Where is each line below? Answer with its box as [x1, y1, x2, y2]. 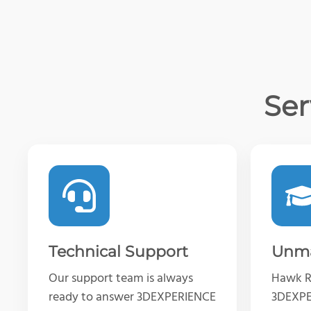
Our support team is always [49, 268, 193, 289]
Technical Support [49, 242, 188, 261]
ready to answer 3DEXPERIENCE [49, 287, 216, 308]
